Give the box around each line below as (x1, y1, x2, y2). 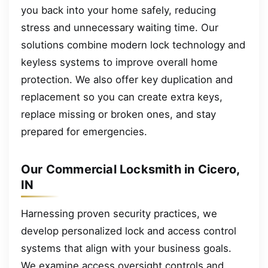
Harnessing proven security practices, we (21, 208, 217, 220)
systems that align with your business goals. (21, 242, 232, 255)
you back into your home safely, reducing (21, 4, 216, 17)
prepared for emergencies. (21, 126, 147, 138)
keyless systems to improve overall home (21, 56, 218, 69)
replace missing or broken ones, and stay (21, 108, 216, 121)
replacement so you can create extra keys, (21, 91, 223, 103)
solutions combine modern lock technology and (21, 39, 245, 51)
